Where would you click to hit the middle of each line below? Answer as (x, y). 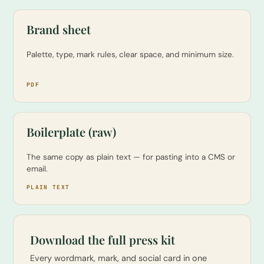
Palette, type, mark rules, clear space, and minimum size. (130, 55)
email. (37, 169)
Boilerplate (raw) (71, 132)
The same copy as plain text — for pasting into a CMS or (131, 157)
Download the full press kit (103, 240)
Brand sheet (59, 29)
